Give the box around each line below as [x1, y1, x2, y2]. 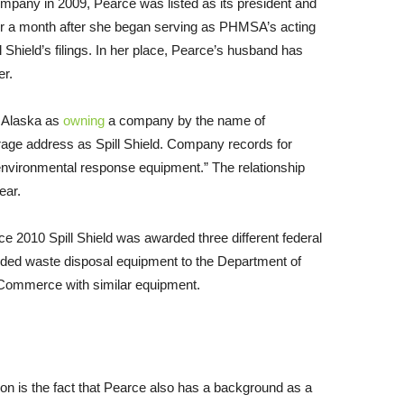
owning [63, 112, 105, 128]
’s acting [267, 18, 316, 34]
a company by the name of [105, 112, 265, 128]
